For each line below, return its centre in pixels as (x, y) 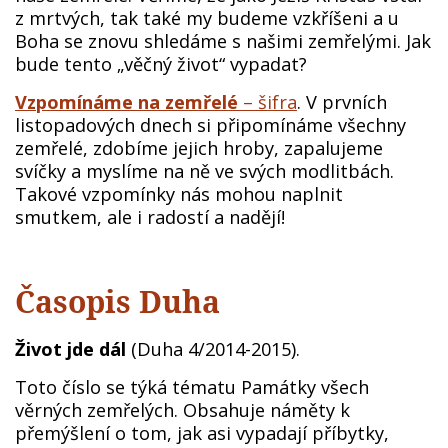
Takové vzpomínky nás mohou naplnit (179, 194)
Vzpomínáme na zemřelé (126, 102)
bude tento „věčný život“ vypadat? (163, 64)
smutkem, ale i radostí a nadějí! (152, 217)
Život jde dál (70, 348)
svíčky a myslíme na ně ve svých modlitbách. (204, 171)
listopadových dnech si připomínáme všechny (210, 125)
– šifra (267, 102)
